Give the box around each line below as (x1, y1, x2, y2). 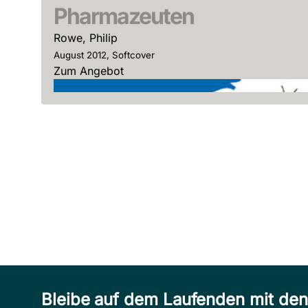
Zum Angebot (54, 64, 124, 78)
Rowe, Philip (54, 31, 118, 45)
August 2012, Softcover (54, 49, 155, 61)
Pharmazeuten (54, 3, 194, 30)
